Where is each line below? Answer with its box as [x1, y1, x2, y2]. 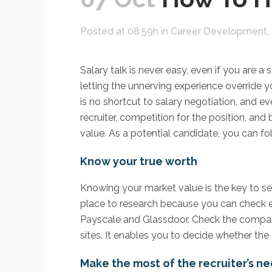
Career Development [171, 25, 267, 38]
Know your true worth [80, 155, 197, 168]
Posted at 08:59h [80, 25, 158, 38]
